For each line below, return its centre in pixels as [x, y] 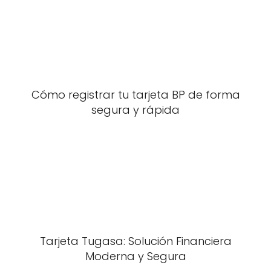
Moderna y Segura [135, 256]
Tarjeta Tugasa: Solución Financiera [135, 241]
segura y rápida [135, 110]
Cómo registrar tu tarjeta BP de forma [135, 95]
